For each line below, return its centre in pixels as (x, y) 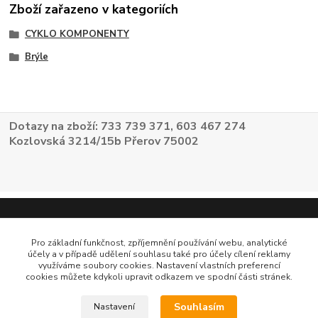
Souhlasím (199, 307)
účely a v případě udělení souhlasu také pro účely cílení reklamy (159, 254)
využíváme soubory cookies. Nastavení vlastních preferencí (159, 265)
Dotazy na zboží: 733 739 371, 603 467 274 (128, 126)
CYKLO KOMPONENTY (77, 34)
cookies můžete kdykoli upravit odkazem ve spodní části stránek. (159, 277)
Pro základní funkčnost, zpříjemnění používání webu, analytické (159, 243)
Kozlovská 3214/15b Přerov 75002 (104, 141)
